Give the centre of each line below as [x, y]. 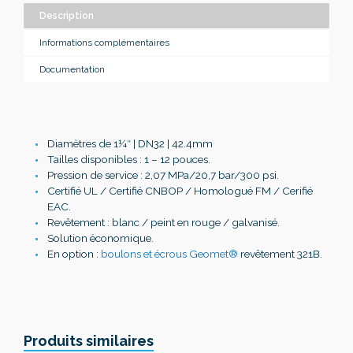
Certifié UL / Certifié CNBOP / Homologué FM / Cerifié [180, 191]
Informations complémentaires [104, 43]
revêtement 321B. [281, 254]
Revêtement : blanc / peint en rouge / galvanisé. [163, 223]
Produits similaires [89, 341]
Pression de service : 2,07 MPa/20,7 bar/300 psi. [163, 175]
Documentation [72, 70]
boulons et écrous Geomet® [169, 254]
